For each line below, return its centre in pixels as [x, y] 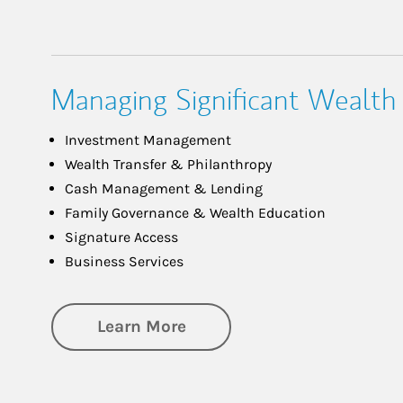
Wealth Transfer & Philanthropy [168, 164]
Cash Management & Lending [164, 188]
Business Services [124, 261]
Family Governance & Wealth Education [195, 212]
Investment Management [148, 139]
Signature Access [121, 237]
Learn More [141, 326]
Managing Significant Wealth [224, 99]
